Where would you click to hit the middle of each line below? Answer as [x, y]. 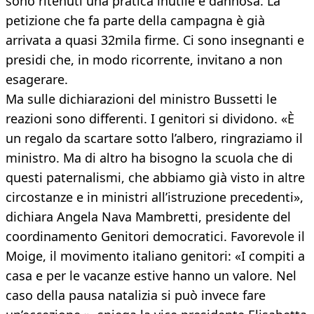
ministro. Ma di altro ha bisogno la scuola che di [149, 158]
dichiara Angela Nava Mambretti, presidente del [148, 217]
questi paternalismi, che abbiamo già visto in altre [155, 178]
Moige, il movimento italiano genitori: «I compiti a [155, 256]
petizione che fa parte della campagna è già [135, 21]
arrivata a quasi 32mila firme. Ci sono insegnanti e [155, 40]
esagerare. [37, 80]
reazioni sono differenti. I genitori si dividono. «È [150, 119]
